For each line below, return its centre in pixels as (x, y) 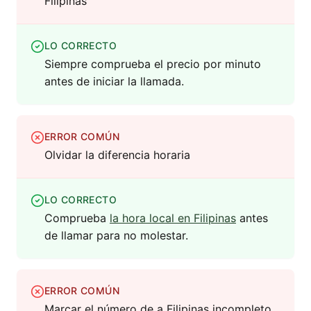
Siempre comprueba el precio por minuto (153, 64)
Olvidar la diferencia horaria (117, 155)
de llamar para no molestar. (116, 236)
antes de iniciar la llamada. (114, 82)
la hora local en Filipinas (173, 218)
